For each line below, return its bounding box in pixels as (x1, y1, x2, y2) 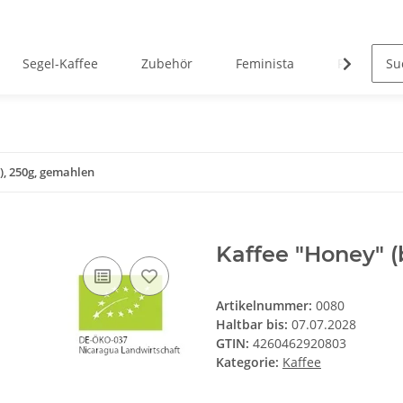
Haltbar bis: (216, 316, 291, 334)
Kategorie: (216, 354, 282, 372)
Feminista (235, 55, 294, 73)
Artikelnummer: (216, 297, 316, 315)
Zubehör (140, 55, 193, 73)
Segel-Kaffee (22, 55, 98, 73)
